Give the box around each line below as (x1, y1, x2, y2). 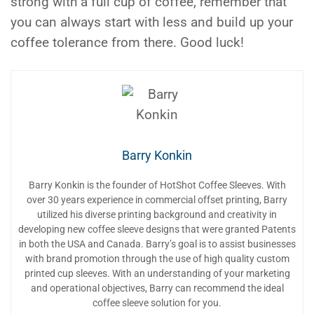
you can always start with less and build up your (11, 14, 293, 30)
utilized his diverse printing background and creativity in (37, 208, 277, 220)
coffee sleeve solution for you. (93, 296, 221, 308)
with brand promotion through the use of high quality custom (25, 252, 289, 264)
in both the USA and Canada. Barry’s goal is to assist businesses (18, 238, 296, 250)
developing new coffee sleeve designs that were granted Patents (18, 223, 296, 235)
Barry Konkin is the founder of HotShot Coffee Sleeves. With (28, 179, 286, 191)
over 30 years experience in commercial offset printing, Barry (27, 193, 287, 205)
